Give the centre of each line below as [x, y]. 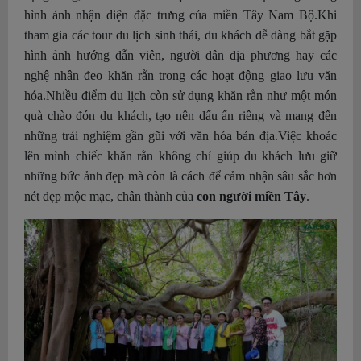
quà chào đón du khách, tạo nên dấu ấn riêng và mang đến [180, 116]
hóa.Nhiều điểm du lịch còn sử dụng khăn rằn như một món [180, 96]
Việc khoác [308, 136]
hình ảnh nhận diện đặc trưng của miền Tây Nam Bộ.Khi [180, 15]
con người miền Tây [250, 197]
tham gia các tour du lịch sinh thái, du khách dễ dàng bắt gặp [180, 35]
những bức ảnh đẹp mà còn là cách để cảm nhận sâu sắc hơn [180, 176]
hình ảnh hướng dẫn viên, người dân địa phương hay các [180, 56]
